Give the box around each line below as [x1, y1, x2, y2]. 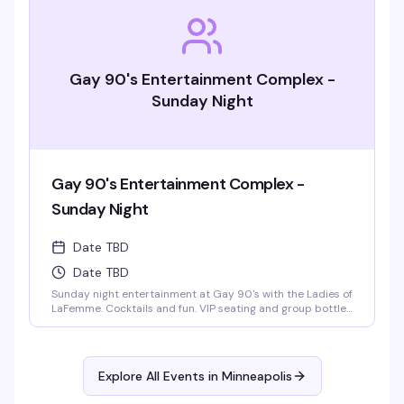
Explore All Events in [97, 368, 222, 384]
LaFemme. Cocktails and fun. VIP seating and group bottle [51, 301, 346, 316]
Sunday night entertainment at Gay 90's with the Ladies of [51, 287, 353, 301]
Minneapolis [221, 368, 292, 384]
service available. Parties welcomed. [51, 316, 235, 330]
